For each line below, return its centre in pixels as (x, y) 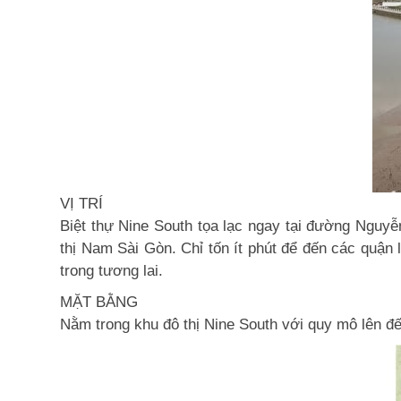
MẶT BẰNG (99, 302)
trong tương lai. (111, 271)
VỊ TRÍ (81, 204)
